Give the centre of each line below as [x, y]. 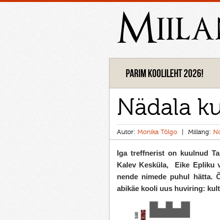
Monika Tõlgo [157, 132]
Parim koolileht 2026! [165, 73]
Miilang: [201, 132]
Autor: [127, 132]
